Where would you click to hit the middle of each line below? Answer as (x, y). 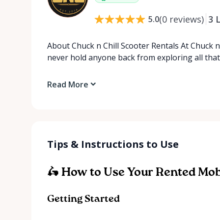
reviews (185, 19)
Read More (68, 84)
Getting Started (83, 199)
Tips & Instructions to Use (113, 144)
